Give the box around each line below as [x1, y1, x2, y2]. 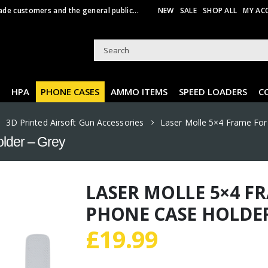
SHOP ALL [202, 5, 237, 16]
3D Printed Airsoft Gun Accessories [5, 117, 144, 128]
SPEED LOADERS [179, 86, 247, 98]
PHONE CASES [41, 86, 99, 98]
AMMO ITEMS [111, 86, 167, 98]
